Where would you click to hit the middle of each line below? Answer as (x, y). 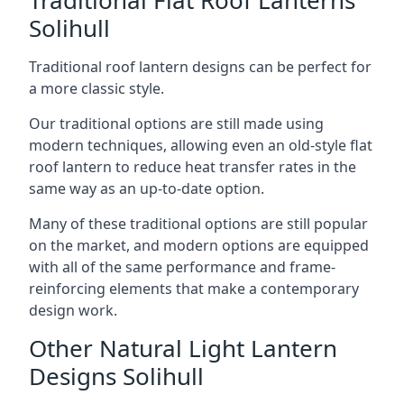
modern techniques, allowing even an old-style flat (201, 145)
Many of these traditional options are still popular (198, 223)
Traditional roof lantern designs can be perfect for (200, 66)
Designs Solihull (116, 376)
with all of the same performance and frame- (182, 266)
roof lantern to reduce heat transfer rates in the (193, 166)
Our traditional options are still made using (176, 123)
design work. (73, 310)
